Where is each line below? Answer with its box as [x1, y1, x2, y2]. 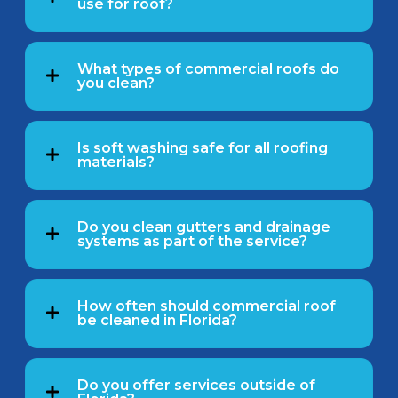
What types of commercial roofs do [77, 60, 339, 78]
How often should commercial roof [77, 298, 336, 315]
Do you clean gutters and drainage [77, 219, 330, 236]
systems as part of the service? [77, 233, 307, 251]
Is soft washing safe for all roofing [77, 139, 328, 157]
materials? [77, 154, 155, 171]
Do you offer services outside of [77, 377, 315, 394]
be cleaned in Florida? [77, 312, 237, 330]
